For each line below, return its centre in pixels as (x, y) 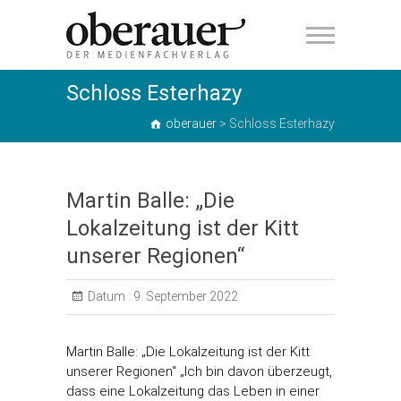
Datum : (109, 296)
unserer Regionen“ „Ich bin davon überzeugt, (199, 371)
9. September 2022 (184, 296)
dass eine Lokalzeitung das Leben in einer (193, 391)
